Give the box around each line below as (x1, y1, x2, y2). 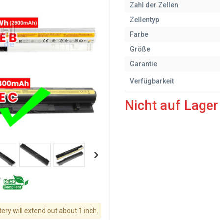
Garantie (130, 60, 157, 68)
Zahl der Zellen (130, 1, 178, 9)
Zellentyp (130, 16, 159, 24)
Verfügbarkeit (130, 77, 174, 85)
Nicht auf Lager (125, 98, 218, 113)
